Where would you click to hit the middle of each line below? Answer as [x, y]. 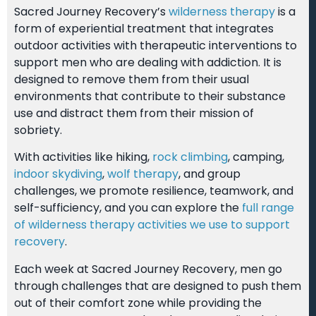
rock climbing [190, 157]
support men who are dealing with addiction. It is [148, 62]
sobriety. [38, 130]
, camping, [256, 157]
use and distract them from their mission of [134, 113]
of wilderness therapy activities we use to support [152, 225]
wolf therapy [143, 174]
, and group [209, 174]
